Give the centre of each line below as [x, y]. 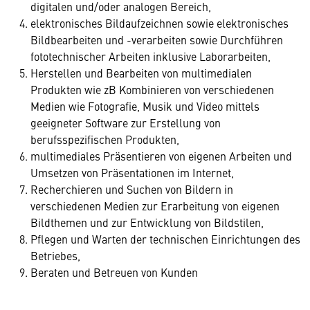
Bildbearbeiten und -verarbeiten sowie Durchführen [157, 39]
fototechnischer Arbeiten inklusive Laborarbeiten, [151, 56]
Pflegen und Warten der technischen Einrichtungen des [165, 239]
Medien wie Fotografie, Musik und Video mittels [145, 106]
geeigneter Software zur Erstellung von [126, 122]
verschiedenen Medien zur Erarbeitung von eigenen [155, 206]
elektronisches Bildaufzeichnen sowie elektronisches [159, 23]
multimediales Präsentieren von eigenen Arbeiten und [161, 156]
